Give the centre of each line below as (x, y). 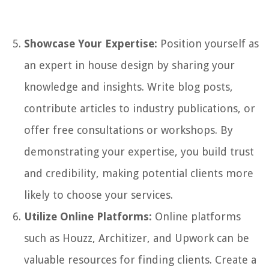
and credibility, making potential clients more (139, 173)
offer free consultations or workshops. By (128, 130)
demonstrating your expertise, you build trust (139, 151)
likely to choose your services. (98, 195)
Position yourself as (208, 43)
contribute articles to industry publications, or (140, 108)
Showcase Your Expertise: (91, 43)
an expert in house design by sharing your (129, 65)
